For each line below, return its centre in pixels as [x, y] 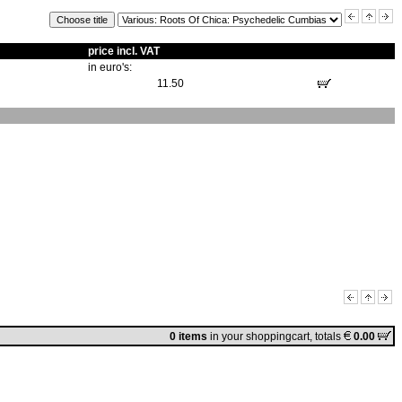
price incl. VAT [124, 51]
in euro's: [110, 67]
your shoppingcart [266, 336]
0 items [188, 336]
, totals [327, 336]
